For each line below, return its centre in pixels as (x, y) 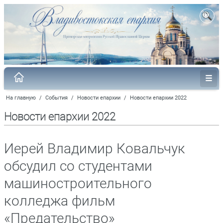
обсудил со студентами (78, 166)
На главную (21, 98)
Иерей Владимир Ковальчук (95, 148)
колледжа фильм (59, 201)
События (56, 98)
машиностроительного (78, 183)
